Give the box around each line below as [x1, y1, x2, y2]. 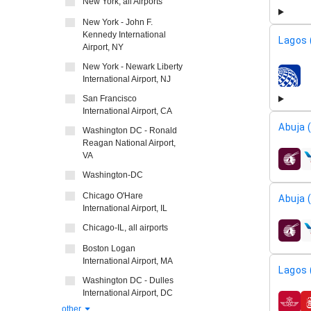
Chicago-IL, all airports [83, 223, 168, 233]
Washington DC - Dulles [83, 276, 174, 285]
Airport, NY [83, 42, 124, 52]
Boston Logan [83, 244, 135, 253]
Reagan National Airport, [83, 138, 176, 148]
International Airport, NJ [83, 74, 171, 84]
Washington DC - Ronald [83, 126, 177, 135]
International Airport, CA [83, 106, 172, 116]
